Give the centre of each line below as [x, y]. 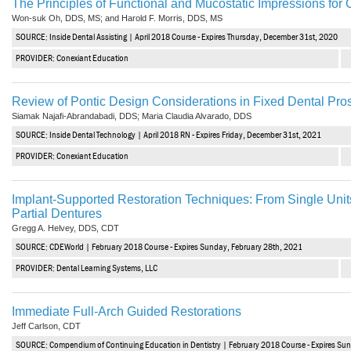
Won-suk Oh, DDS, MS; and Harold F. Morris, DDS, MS [117, 18]
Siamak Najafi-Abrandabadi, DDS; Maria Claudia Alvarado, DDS [132, 116]
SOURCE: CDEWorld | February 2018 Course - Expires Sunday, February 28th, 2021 [159, 247]
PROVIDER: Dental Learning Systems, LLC [87, 268]
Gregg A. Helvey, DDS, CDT [65, 228]
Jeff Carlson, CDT [46, 326]
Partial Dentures [57, 213]
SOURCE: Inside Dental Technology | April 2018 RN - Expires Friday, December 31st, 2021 [168, 135]
